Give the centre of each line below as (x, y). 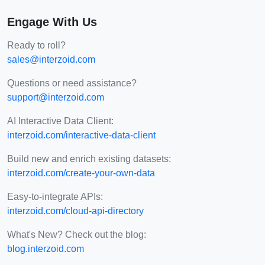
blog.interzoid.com (46, 248)
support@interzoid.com (56, 97)
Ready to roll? (36, 45)
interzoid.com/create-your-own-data (81, 173)
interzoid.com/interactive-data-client (81, 135)
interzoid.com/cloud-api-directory (75, 211)
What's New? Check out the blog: (77, 234)
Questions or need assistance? (72, 83)
